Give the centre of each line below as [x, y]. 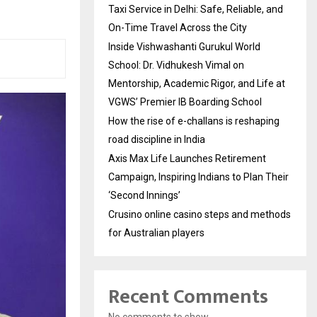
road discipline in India [157, 139]
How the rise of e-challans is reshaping [194, 121]
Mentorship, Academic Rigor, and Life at [197, 83]
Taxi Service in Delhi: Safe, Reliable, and [196, 9]
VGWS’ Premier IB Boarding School [185, 102]
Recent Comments [188, 296]
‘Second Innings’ [144, 195]
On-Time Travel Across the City [178, 27]
